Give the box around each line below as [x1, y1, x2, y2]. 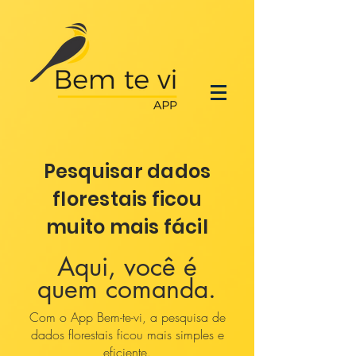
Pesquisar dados [43, 158, 211, 184]
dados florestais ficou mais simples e [30, 326, 224, 343]
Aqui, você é [56, 250, 197, 283]
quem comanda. [37, 273, 216, 305]
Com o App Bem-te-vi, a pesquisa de [29, 308, 226, 326]
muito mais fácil [46, 214, 208, 240]
